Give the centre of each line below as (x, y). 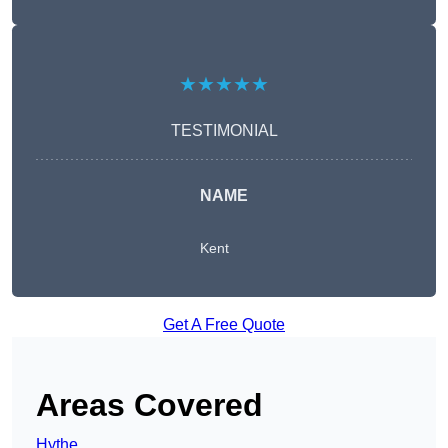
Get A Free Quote (224, 325)
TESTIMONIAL (224, 131)
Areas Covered (149, 405)
